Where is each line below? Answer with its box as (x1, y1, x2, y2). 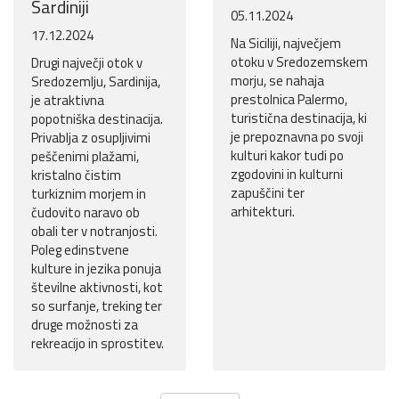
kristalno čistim (31, 165, 121, 186)
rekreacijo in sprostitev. (31, 333, 164, 354)
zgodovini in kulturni (231, 164, 343, 185)
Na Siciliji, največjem (231, 33, 341, 54)
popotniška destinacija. (31, 109, 163, 130)
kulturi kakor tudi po (231, 145, 344, 167)
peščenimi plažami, (31, 146, 139, 167)
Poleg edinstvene (31, 240, 129, 261)
